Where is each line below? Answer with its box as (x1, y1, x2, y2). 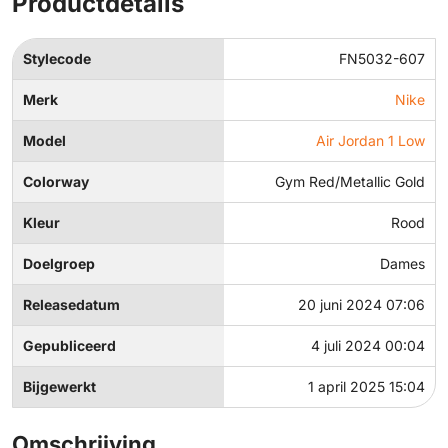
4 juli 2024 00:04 (311, 337, 425, 355)
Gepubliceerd (23, 337, 116, 355)
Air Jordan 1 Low (316, 132, 425, 150)
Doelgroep (23, 255, 95, 273)
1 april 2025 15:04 (308, 378, 425, 396)
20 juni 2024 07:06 (298, 296, 425, 314)
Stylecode (23, 50, 91, 68)
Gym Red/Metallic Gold (275, 173, 425, 191)
